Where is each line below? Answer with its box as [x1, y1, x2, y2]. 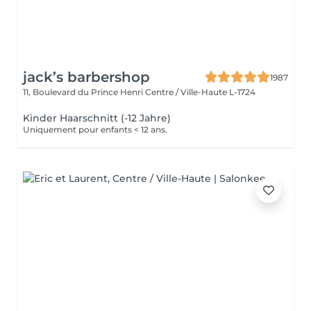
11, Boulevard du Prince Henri [23, 87, 145, 97]
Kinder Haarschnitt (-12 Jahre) [23, 112, 171, 124]
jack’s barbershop [23, 69, 150, 85]
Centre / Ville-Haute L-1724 [145, 87, 255, 97]
